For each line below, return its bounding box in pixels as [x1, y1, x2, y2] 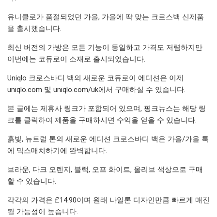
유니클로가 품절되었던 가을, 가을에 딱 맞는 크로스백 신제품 [7, 12, 204, 21]
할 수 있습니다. [7, 176, 56, 186]
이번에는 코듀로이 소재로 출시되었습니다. [7, 54, 145, 63]
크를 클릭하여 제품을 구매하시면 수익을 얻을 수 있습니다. [7, 115, 197, 124]
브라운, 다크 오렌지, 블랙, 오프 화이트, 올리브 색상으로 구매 [7, 165, 203, 174]
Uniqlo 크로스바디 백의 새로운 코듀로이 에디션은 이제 [7, 73, 184, 82]
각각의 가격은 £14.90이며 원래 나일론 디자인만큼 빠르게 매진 [7, 195, 210, 204]
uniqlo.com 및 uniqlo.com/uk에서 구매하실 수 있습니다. [7, 85, 186, 94]
